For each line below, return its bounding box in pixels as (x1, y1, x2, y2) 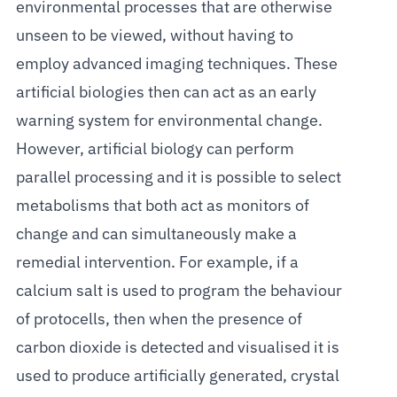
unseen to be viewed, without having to (15, 27, 293, 44)
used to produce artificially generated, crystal (15, 368, 339, 385)
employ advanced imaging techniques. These (15, 56, 338, 73)
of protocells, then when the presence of (15, 311, 302, 328)
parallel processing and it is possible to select (15, 169, 341, 186)
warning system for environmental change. (15, 113, 323, 129)
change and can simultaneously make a (15, 226, 297, 243)
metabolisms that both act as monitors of (15, 198, 309, 214)
